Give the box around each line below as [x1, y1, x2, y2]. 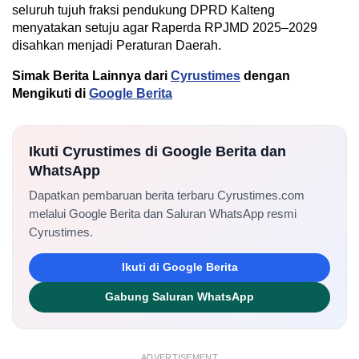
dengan [244, 68, 290, 83]
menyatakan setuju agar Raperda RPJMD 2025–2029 [12, 20, 317, 34]
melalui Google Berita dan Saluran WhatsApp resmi [29, 207, 296, 220]
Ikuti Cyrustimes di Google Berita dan [29, 143, 286, 159]
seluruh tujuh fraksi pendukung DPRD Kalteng [12, 2, 275, 17]
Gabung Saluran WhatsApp [105, 290, 254, 303]
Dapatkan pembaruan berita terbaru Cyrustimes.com [29, 188, 305, 202]
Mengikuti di [12, 86, 89, 100]
